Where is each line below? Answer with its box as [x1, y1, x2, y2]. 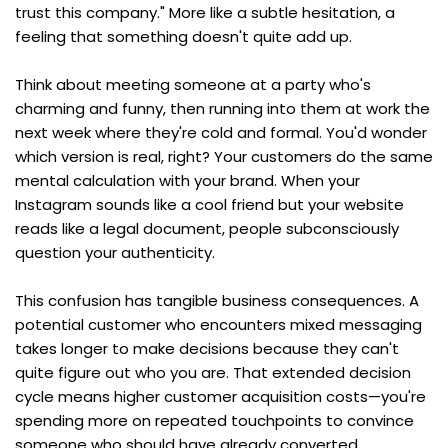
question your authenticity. [15, 241, 215, 263]
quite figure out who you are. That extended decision [15, 361, 411, 383]
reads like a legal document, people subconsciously [15, 217, 399, 239]
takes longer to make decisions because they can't [15, 337, 399, 359]
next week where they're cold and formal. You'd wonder [15, 121, 427, 143]
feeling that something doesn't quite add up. [15, 25, 352, 47]
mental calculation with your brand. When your [15, 169, 360, 191]
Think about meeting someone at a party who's [15, 73, 371, 95]
